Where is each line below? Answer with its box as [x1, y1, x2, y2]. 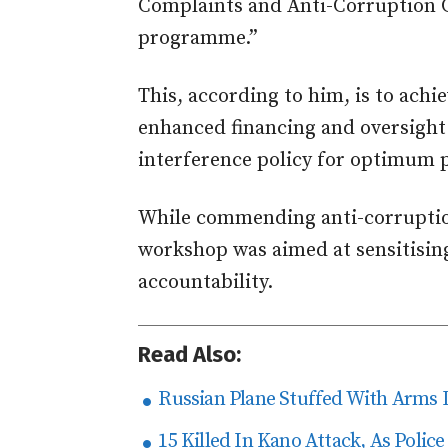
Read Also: [138, 340, 241, 368]
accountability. [138, 269, 273, 295]
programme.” [138, 25, 258, 51]
